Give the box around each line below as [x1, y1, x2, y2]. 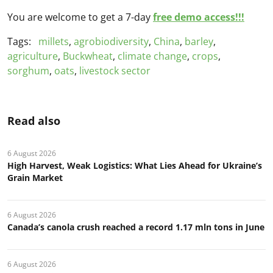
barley [185, 35, 213, 49]
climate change [118, 49, 187, 63]
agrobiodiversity [74, 35, 149, 49]
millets [38, 35, 69, 49]
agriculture [7, 49, 58, 63]
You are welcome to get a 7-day [7, 10, 153, 24]
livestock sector [79, 64, 151, 78]
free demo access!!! [153, 10, 244, 24]
